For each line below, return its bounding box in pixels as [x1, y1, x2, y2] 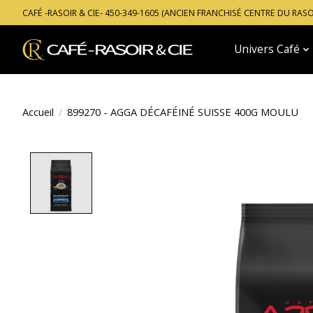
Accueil [22, 104, 54, 119]
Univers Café [234, 42, 300, 57]
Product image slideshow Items [99, 152, 281, 169]
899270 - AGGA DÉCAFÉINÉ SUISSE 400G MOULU [66, 104, 298, 119]
